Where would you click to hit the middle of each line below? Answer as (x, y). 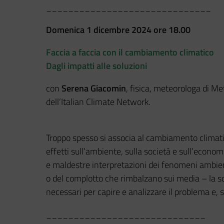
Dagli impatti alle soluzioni (96, 65)
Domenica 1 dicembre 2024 (99, 29)
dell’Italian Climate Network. (98, 101)
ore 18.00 (172, 29)
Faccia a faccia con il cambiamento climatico (130, 52)
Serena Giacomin (93, 88)
